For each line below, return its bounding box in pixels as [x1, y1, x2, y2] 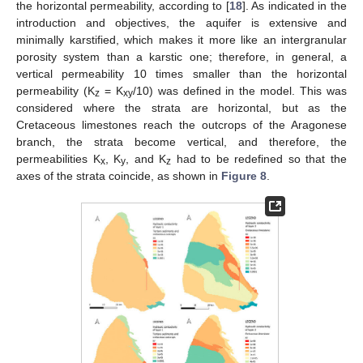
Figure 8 [221, 169, 267, 182]
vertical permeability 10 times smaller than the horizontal [16, 66, 347, 80]
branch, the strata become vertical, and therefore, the [16, 135, 347, 148]
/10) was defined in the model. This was [132, 83, 348, 97]
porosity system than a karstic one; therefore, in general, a [16, 49, 347, 63]
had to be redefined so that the [171, 152, 348, 165]
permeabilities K [16, 152, 100, 165]
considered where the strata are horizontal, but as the [16, 100, 347, 114]
